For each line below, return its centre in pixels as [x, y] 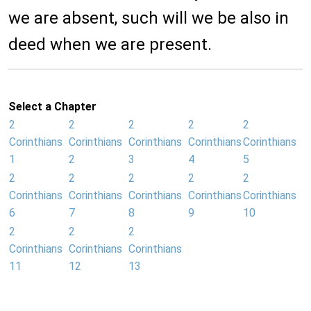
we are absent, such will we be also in [149, 18]
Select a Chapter [52, 107]
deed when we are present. [110, 45]
